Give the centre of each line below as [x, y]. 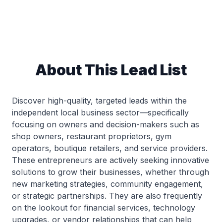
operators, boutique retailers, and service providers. [110, 148]
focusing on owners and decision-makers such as [106, 124]
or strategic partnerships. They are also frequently [107, 196]
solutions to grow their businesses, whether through [111, 172]
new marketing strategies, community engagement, [108, 184]
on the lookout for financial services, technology [104, 208]
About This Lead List [111, 70]
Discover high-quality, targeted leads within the [99, 101]
